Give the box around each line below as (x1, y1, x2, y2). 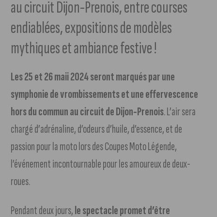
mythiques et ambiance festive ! (11, 38, 157, 59)
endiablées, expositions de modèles (11, 17, 172, 39)
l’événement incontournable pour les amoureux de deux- (11, 157, 191, 171)
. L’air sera (164, 105, 196, 119)
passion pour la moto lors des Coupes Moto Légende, (11, 139, 177, 154)
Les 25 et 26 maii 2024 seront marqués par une (11, 70, 175, 84)
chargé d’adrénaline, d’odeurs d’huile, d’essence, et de (11, 122, 183, 137)
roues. (11, 174, 31, 189)
